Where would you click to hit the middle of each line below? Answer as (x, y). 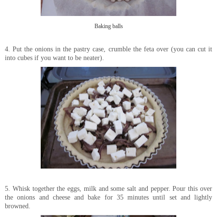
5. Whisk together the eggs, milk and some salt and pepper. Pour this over (108, 188)
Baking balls (108, 26)
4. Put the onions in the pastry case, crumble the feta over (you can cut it (108, 49)
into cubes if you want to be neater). (54, 57)
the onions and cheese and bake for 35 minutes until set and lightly (108, 197)
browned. (18, 206)
